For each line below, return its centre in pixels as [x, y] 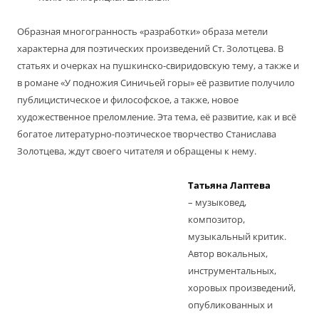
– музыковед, [217, 203]
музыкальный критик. [237, 237]
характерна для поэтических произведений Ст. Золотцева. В [150, 49]
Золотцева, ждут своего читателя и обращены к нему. [137, 151]
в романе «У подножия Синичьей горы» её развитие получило [156, 83]
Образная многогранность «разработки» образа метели [142, 32]
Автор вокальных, [228, 254]
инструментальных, [232, 271]
